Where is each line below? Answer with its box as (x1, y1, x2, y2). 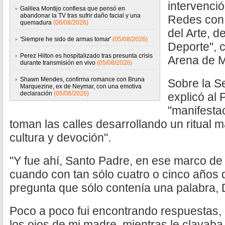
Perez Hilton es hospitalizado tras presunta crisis (20, 52, 153, 59)
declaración (20, 90, 52, 97)
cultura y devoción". (10, 131, 111, 144)
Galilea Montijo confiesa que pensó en (20, 5, 125, 12)
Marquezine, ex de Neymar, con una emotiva (20, 83, 142, 90)
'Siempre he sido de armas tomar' (20, 36, 111, 43)
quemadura (20, 19, 52, 26)
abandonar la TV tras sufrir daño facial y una (20, 12, 141, 19)
